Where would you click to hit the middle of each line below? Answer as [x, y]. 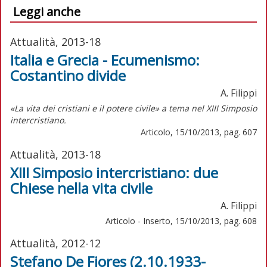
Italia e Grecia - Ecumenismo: [105, 60]
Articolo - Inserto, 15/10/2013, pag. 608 [181, 221]
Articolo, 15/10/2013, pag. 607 [199, 132]
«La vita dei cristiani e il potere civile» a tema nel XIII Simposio [133, 108]
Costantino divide [68, 75]
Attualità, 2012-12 [55, 243]
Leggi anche [47, 11]
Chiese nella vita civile [81, 188]
